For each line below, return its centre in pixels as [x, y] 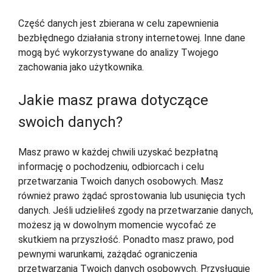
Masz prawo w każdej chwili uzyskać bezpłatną [118, 152]
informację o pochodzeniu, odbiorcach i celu [111, 167]
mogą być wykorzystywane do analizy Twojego [118, 53]
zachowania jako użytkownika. [81, 67]
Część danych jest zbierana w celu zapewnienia [118, 24]
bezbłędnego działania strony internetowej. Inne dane [132, 38]
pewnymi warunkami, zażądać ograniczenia [108, 254]
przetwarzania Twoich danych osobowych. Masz [121, 182]
